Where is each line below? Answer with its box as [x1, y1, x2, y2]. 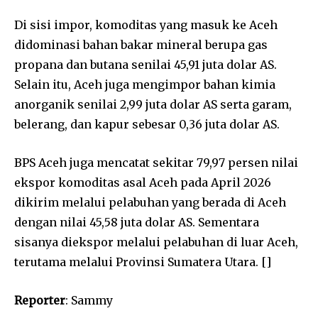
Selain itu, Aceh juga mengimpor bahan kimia [14, 77, 275, 92]
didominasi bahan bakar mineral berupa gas [14, 37, 268, 52]
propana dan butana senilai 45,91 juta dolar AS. [14, 57, 277, 72]
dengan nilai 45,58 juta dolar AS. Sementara [14, 214, 259, 229]
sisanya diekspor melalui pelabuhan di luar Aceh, [14, 234, 298, 249]
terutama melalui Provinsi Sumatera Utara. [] [14, 254, 271, 269]
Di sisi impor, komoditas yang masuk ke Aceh [14, 17, 278, 32]
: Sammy [65, 292, 113, 307]
